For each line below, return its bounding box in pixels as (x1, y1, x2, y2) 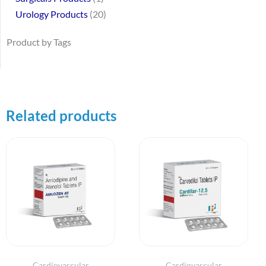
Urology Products (15, 8, 88, 20)
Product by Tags (7, 36, 71, 48)
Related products (6, 106, 116, 124)
